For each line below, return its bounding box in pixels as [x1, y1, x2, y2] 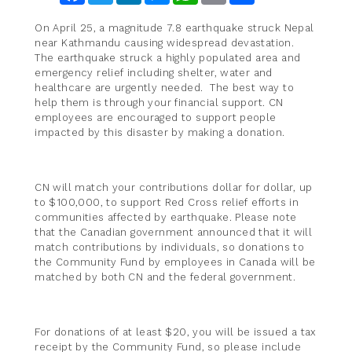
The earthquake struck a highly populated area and [35, 52, 301, 64]
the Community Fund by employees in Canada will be [35, 256, 316, 269]
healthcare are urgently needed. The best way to [35, 82, 294, 94]
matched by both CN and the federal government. [35, 271, 296, 284]
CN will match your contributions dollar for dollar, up [35, 181, 313, 194]
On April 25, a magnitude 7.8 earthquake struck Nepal [35, 22, 314, 35]
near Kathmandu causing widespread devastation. [35, 37, 298, 49]
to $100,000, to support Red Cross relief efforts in [35, 196, 299, 209]
